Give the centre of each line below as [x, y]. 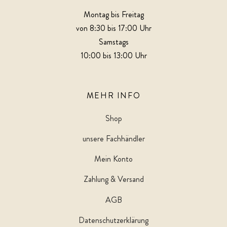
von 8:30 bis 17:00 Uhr [113, 28]
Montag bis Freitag [113, 15]
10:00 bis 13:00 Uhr [113, 56]
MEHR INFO [113, 96]
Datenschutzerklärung [113, 220]
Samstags [113, 42]
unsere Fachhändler [113, 139]
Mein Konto [113, 159]
